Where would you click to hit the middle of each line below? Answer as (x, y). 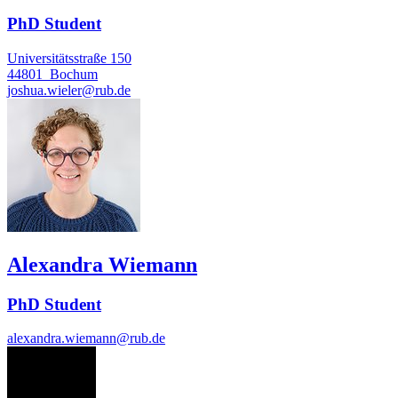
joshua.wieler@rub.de (69, 90)
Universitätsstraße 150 (69, 58)
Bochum (74, 74)
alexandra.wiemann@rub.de (86, 338)
